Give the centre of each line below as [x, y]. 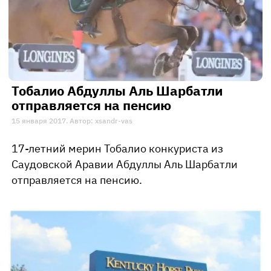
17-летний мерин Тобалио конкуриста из [117, 149]
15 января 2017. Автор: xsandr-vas [72, 121]
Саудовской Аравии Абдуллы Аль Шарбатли [125, 165]
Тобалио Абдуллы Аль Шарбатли [117, 91]
